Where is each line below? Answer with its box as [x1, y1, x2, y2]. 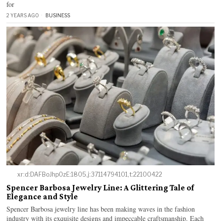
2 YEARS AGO [6, 12, 39, 18]
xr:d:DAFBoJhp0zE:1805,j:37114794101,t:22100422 [17, 170, 162, 178]
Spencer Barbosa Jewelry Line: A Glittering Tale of [6, 183, 194, 192]
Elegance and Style [6, 191, 78, 201]
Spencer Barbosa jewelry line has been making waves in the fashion [6, 204, 195, 214]
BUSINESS [45, 12, 71, 18]
